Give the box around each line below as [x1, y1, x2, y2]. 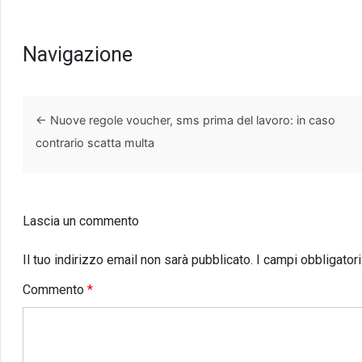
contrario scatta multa [35, 136, 154, 150]
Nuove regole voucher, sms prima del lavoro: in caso [46, 113, 335, 128]
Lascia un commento [22, 213, 139, 229]
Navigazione [22, 41, 133, 66]
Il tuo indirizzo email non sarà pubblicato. [22, 252, 253, 268]
